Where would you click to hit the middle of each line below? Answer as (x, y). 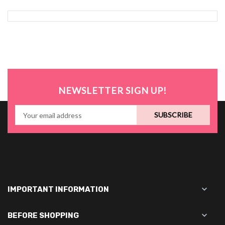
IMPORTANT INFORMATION (58, 189)
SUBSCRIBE (173, 115)
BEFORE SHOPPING (43, 215)
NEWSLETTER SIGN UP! (113, 90)
